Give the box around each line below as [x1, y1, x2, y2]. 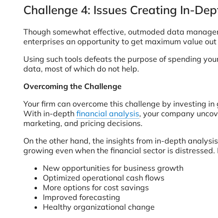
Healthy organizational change [43, 202, 155, 212]
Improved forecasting [43, 192, 120, 202]
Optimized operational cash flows [43, 173, 164, 182]
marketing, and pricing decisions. [23, 118, 143, 128]
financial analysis [76, 109, 139, 118]
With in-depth [23, 109, 76, 118]
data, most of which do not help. [23, 64, 139, 73]
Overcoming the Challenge [23, 81, 122, 91]
